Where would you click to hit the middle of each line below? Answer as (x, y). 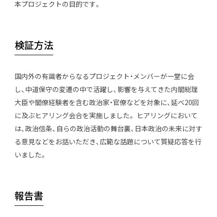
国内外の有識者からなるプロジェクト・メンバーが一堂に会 (104, 76)
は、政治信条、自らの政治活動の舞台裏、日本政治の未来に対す (108, 128)
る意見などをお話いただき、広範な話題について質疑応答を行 (108, 141)
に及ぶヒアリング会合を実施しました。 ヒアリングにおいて (106, 115)
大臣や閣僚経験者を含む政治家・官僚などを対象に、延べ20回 (107, 102)
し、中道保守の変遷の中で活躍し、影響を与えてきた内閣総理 (106, 89)
